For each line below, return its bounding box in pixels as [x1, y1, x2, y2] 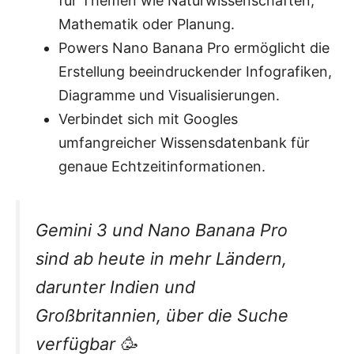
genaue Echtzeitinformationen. [58, 157, 265, 175]
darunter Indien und [36, 276, 195, 297]
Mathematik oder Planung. [58, 15, 235, 32]
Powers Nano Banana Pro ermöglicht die [58, 39, 330, 56]
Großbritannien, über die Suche [36, 304, 288, 326]
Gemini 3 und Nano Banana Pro [36, 219, 288, 240]
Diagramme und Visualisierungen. [58, 86, 280, 104]
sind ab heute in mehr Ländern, [36, 247, 287, 269]
